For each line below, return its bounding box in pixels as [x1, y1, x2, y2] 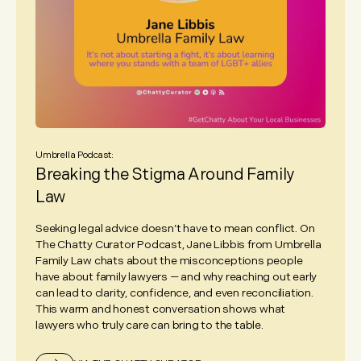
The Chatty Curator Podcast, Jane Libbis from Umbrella [35, 238, 322, 252]
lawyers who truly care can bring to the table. [35, 318, 263, 333]
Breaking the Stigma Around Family [35, 165, 294, 185]
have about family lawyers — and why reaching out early [35, 270, 317, 284]
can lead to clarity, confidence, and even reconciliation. [35, 286, 313, 301]
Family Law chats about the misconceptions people [35, 254, 303, 268]
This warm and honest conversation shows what [35, 302, 286, 317]
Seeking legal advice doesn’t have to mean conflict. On [35, 222, 315, 236]
